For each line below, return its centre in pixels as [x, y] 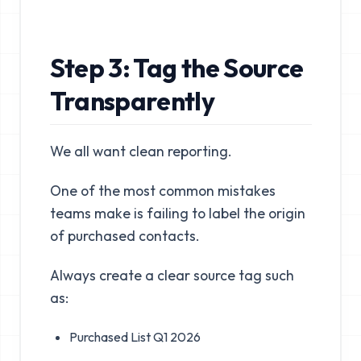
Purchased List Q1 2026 [135, 337]
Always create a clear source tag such [172, 276]
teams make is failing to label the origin [177, 213]
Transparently [132, 100]
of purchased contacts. [124, 235]
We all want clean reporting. [141, 151]
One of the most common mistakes [162, 190]
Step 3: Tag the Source [176, 67]
